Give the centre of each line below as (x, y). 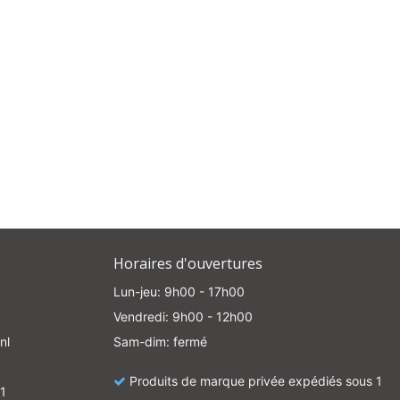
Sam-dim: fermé (160, 342)
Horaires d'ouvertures (188, 263)
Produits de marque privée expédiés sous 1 (256, 381)
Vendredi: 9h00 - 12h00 (183, 317)
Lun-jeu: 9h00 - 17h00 (179, 292)
